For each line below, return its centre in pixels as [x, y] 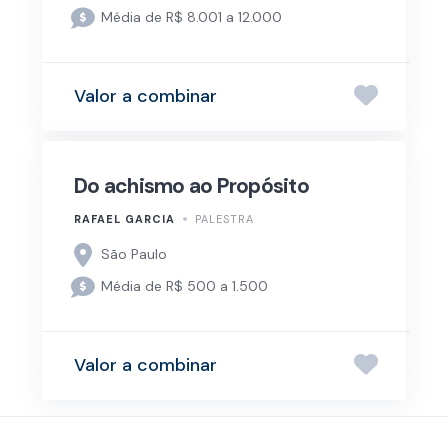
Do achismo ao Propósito [191, 185]
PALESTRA [224, 218]
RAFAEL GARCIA [124, 218]
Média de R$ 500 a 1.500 [185, 286]
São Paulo [134, 254]
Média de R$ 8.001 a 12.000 [192, 17]
